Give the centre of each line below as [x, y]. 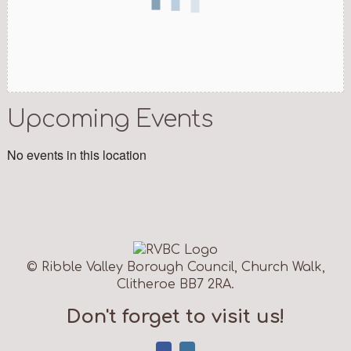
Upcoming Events [109, 119]
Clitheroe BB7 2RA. [175, 284]
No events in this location [76, 155]
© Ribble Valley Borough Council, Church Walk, [175, 267]
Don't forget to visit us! [175, 317]
